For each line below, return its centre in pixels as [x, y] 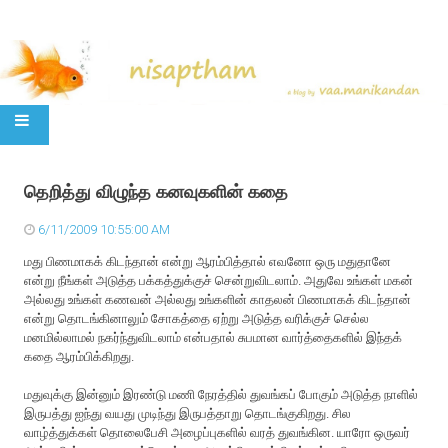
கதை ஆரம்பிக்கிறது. [79, 356]
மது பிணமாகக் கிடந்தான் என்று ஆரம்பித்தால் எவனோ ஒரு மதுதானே [208, 261]
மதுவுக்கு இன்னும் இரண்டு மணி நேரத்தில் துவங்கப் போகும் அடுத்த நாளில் [221, 394]
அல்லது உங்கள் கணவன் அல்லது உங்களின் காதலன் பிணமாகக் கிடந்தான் [218, 299]
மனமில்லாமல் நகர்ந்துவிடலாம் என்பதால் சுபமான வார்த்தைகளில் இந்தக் [213, 337]
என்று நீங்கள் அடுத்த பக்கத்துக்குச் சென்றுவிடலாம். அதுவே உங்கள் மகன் [219, 280]
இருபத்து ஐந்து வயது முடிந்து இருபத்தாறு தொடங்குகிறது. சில [188, 413]
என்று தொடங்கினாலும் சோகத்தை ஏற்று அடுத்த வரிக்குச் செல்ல [197, 318]
